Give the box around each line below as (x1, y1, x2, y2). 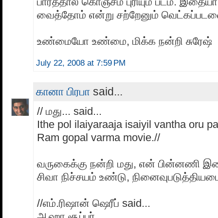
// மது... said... (37, 105, 102, 118)
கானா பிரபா (36, 85, 90, 98)
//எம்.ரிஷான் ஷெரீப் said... (37, 197, 150, 210)
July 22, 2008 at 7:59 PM (36, 58, 126, 68)
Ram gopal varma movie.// (37, 131, 160, 144)
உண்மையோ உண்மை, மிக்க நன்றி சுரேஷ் (37, 35, 212, 48)
